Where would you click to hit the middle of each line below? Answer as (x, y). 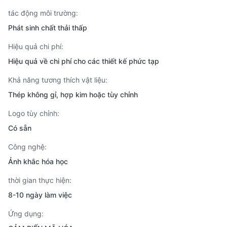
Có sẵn (20, 128)
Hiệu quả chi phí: (36, 46)
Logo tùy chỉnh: (34, 113)
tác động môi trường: (43, 13)
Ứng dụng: (26, 214)
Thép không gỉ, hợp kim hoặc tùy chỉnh (73, 94)
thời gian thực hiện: (40, 180)
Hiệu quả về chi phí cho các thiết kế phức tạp (84, 61)
